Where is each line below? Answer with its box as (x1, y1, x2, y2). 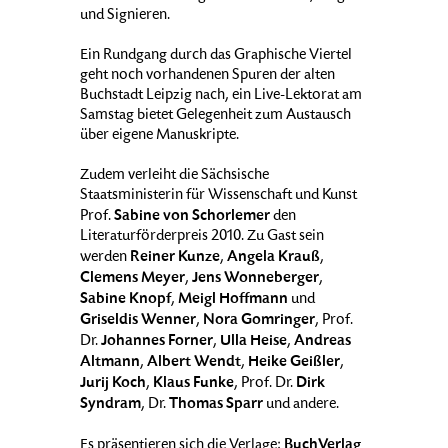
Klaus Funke (153, 375, 234, 392)
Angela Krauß (227, 249, 320, 266)
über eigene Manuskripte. (80, 128, 239, 145)
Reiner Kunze (130, 249, 220, 266)
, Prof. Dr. (234, 376, 296, 393)
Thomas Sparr (169, 396, 263, 413)
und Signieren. (80, 8, 170, 25)
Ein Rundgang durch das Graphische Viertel (80, 48, 352, 65)
